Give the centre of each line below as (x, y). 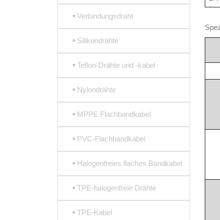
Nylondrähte (96, 90)
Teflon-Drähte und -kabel (116, 65)
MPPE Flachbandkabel (114, 114)
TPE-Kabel (95, 212)
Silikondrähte (98, 41)
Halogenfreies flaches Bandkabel (130, 163)
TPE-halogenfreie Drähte (117, 188)
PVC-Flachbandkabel (111, 139)
